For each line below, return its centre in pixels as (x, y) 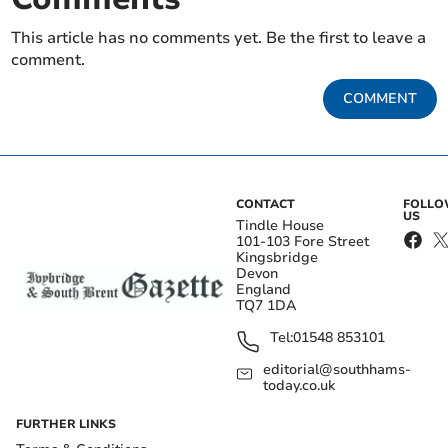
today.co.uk (298, 386)
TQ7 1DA (266, 306)
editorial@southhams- (336, 370)
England (263, 290)
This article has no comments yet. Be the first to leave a (219, 38)
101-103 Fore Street (302, 242)
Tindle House (280, 226)
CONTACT (265, 204)
